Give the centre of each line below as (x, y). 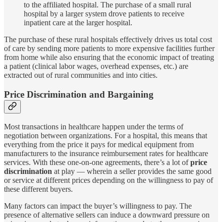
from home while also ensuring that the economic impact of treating (109, 57)
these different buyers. (38, 189)
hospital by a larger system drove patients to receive (104, 13)
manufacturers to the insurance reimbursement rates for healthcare (106, 154)
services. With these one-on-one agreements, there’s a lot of (97, 163)
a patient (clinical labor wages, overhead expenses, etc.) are (96, 66)
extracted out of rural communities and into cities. (81, 75)
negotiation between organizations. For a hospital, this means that (106, 136)
